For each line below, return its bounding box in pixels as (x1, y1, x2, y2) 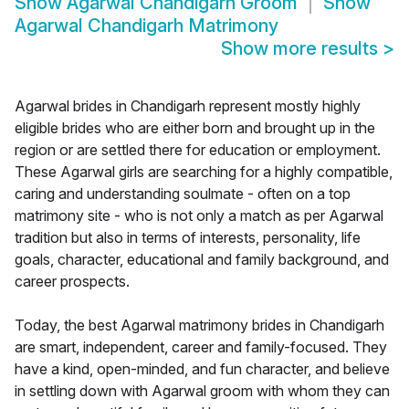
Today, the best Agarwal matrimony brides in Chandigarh (15, 316, 384, 335)
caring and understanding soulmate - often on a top (15, 184, 351, 204)
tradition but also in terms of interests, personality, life (15, 228, 361, 247)
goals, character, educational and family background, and (15, 250, 389, 269)
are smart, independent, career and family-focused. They (15, 338, 387, 357)
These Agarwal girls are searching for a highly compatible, (15, 163, 393, 182)
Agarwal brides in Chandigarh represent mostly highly (15, 97, 361, 116)
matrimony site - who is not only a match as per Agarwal (15, 206, 383, 225)
